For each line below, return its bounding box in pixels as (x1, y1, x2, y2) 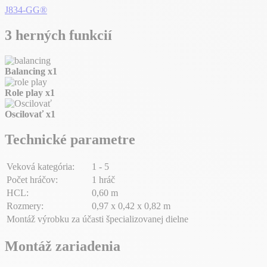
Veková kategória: (7, 161, 74, 172)
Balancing (5, 66, 48, 77)
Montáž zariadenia (5, 238, 120, 254)
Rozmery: (7, 200, 44, 211)
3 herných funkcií (5, 27, 112, 44)
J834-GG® (5, 5, 47, 15)
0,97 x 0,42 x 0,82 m (92, 200, 170, 211)
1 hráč (92, 174, 115, 185)
